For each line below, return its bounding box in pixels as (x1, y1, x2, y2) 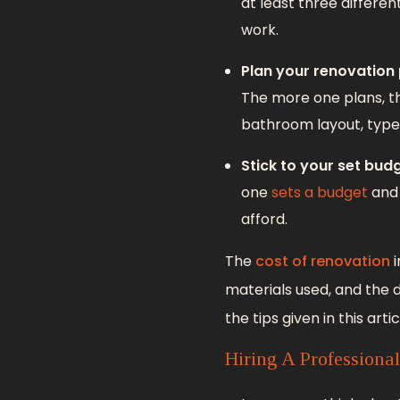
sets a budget (271, 182, 368, 204)
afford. (240, 209, 287, 230)
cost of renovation (255, 251, 390, 272)
